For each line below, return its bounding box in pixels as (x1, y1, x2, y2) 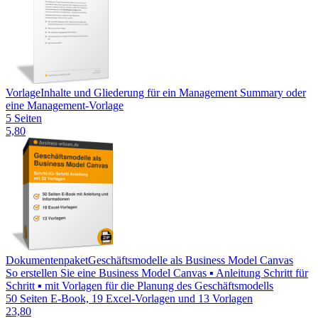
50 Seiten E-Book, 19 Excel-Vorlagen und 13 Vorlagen (6, 292, 253, 305)
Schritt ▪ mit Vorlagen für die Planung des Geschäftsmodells (6, 280, 273, 292)
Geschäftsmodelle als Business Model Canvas (88, 254, 293, 267)
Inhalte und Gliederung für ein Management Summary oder (40, 87, 306, 99)
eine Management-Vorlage (6, 99, 124, 112)
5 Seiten (6, 112, 42, 125)
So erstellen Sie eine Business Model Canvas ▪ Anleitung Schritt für (6, 267, 308, 280)
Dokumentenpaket (6, 254, 88, 267)
